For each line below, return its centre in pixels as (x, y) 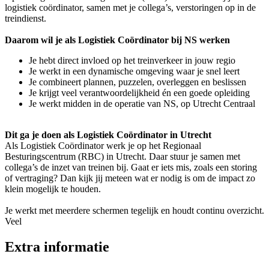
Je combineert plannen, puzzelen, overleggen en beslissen (138, 82)
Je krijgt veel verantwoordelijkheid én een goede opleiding (139, 92)
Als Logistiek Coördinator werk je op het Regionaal (103, 145)
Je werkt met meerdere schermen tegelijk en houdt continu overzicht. (134, 210)
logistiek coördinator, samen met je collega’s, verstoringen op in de (130, 7)
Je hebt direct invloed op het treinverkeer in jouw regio (132, 60)
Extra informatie (57, 246)
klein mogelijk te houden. (53, 189)
